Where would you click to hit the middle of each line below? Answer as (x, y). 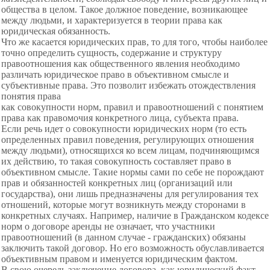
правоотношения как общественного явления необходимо (121, 64)
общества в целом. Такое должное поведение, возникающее (124, 9)
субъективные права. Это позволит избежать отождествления (128, 85)
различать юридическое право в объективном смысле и (115, 74)
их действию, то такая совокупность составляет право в (116, 161)
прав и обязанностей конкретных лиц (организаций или (117, 183)
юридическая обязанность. (56, 31)
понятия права (31, 96)
